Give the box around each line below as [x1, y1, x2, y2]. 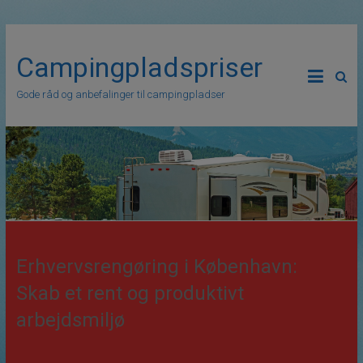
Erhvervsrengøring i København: [15, 254, 297, 278]
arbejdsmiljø [15, 308, 125, 331]
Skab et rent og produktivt [15, 281, 244, 305]
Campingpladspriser [15, 51, 263, 83]
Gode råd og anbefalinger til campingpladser [15, 88, 225, 100]
